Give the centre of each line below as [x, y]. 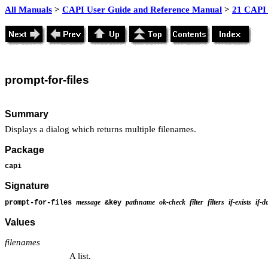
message [88, 202]
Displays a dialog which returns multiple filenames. [100, 129]
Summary [27, 114]
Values [20, 223]
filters [216, 202]
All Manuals [28, 10]
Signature [27, 186]
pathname [140, 202]
